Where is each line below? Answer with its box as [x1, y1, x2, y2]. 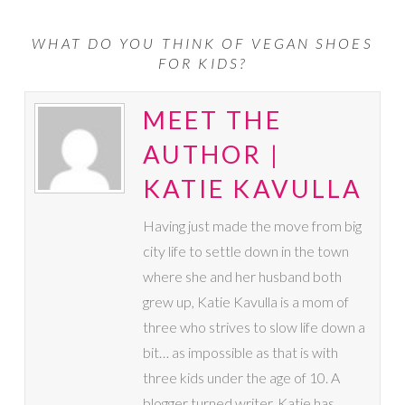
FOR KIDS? [158, 53, 247, 71]
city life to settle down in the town [142, 241, 349, 259]
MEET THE [142, 104, 282, 135]
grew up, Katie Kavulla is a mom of [142, 292, 349, 310]
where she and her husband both [142, 267, 342, 285]
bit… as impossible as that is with [142, 343, 338, 361]
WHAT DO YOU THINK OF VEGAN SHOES [32, 33, 373, 52]
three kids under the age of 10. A [142, 368, 340, 386]
